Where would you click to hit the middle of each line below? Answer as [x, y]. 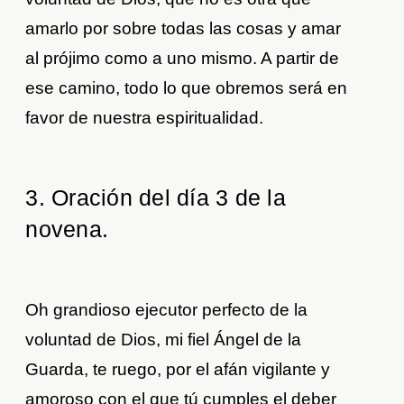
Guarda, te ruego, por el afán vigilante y [178, 370]
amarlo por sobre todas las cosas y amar [184, 29]
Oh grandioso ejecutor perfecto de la [167, 310]
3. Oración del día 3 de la [156, 198]
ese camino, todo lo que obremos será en [187, 88]
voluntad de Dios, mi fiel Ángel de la [164, 340]
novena [64, 230]
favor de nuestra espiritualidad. [145, 118]
